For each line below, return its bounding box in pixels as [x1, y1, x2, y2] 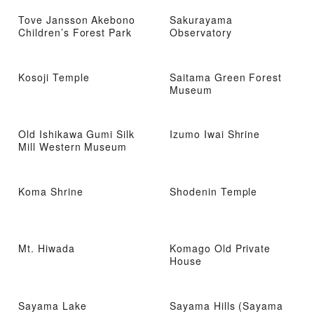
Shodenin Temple [170, 184, 258, 198]
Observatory [170, 25, 232, 39]
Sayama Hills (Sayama [170, 298, 284, 313]
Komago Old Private [170, 241, 271, 256]
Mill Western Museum [18, 139, 128, 154]
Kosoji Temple [18, 69, 90, 84]
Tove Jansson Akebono [18, 12, 136, 27]
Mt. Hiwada [18, 241, 75, 256]
